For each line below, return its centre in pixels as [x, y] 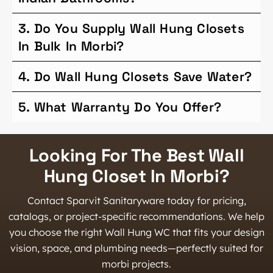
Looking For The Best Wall [136, 155]
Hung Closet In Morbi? [136, 175]
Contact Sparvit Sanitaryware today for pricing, [136, 200]
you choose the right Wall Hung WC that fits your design [136, 232]
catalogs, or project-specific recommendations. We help [136, 216]
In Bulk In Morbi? [71, 46]
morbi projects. [136, 264]
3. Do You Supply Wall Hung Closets [131, 28]
